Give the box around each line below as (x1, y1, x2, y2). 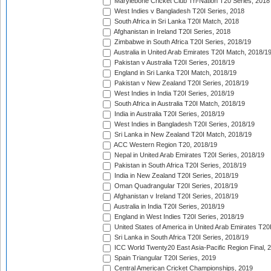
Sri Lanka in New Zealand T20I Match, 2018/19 (113, 131, 252, 139)
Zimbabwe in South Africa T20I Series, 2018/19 (113, 38, 251, 46)
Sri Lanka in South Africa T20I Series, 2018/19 (113, 233, 249, 241)
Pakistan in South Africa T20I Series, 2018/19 (113, 162, 246, 169)
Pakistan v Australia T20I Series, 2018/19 (113, 59, 235, 67)
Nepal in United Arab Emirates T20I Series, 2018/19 (113, 151, 264, 159)
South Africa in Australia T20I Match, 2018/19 (113, 100, 245, 108)
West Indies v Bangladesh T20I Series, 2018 (113, 7, 244, 15)
